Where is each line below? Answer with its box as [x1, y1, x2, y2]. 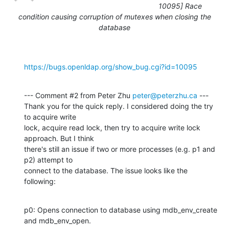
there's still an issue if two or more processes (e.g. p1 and [24, 144, 215, 153]
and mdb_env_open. [24, 216, 91, 225]
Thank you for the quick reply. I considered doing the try [24, 101, 213, 110]
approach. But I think [24, 133, 94, 143]
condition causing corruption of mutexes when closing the [18, 12, 211, 21]
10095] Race [158, 1, 202, 10]
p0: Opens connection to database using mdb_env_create [24, 205, 217, 214]
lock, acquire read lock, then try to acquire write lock [24, 123, 200, 132]
